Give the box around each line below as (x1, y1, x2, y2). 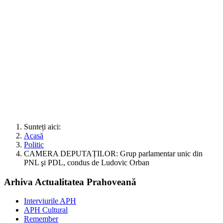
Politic (24, 140, 44, 149)
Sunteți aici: (24, 122, 65, 131)
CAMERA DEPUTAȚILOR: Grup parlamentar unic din (24, 149, 203, 158)
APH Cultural (24, 206, 68, 215)
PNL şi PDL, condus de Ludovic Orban (24, 158, 149, 167)
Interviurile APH (24, 197, 76, 206)
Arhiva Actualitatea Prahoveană (4, 176, 136, 187)
